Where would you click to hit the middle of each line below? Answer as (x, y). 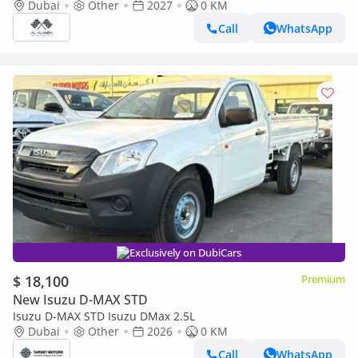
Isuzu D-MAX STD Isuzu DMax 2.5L (104, 316)
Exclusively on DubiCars (185, 253)
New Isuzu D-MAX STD (80, 300)
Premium (323, 279)
